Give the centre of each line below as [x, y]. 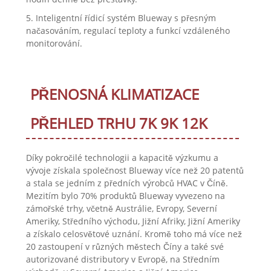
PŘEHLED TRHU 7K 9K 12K [119, 123]
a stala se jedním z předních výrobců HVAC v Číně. [127, 183]
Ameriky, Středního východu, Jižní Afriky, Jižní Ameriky [133, 221]
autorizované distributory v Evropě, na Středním [122, 260]
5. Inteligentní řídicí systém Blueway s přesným [121, 18]
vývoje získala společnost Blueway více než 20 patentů [135, 171]
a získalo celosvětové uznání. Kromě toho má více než [134, 234]
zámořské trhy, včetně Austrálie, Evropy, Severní [121, 209]
